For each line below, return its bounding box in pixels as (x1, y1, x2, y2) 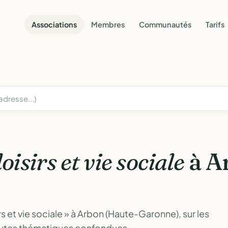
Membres (91, 19, 125, 29)
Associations (32, 19, 77, 29)
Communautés (139, 19, 191, 29)
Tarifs (206, 19, 224, 29)
